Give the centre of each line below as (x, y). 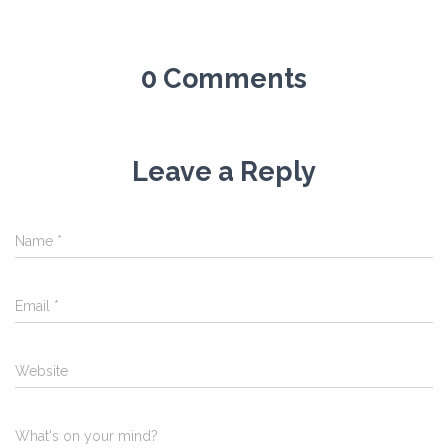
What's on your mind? (86, 436)
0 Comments (224, 78)
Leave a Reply (224, 171)
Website (41, 371)
